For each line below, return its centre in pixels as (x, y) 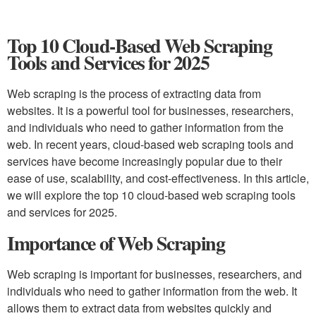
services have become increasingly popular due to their (145, 161)
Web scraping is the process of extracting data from (134, 93)
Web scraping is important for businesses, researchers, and (154, 274)
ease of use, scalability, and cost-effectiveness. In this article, (158, 178)
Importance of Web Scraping (116, 243)
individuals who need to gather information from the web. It (152, 291)
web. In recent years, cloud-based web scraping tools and (150, 144)
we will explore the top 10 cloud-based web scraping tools (151, 195)
